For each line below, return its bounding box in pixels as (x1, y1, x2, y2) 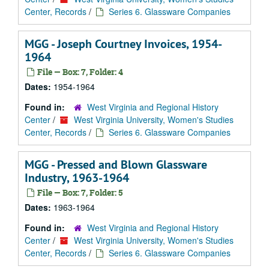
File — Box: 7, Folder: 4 (35, 66, 123, 77)
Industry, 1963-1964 (25, 170, 129, 186)
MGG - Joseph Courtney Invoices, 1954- (25, 36, 222, 52)
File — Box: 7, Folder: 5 (35, 187, 122, 198)
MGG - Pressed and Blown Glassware (25, 157, 207, 172)
